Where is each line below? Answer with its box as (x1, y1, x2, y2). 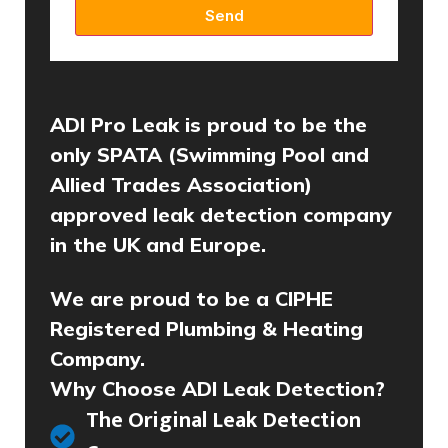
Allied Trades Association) (50, 171, 312, 197)
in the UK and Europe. (50, 231, 266, 257)
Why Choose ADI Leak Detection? (50, 375, 385, 401)
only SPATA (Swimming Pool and (50, 141, 369, 167)
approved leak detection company (50, 201, 392, 227)
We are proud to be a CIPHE (50, 285, 333, 311)
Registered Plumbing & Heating (50, 315, 363, 341)
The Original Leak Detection (86, 401, 362, 439)
